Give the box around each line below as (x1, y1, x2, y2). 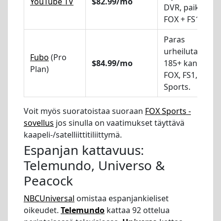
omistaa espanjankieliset (74, 193, 169, 204)
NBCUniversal (24, 193, 74, 204)
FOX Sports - (145, 105, 191, 116)
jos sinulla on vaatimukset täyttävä (54, 117, 184, 128)
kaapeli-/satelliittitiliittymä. (24, 129, 122, 140)
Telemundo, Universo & (24, 156, 165, 175)
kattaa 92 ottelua (105, 205, 170, 216)
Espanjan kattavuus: (24, 141, 144, 159)
